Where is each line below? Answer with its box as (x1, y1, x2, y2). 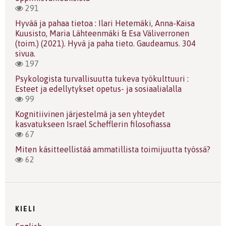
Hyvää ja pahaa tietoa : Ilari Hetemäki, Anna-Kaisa (15, 19, 195, 28)
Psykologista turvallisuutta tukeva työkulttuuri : (15, 74, 189, 83)
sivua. (15, 49, 35, 58)
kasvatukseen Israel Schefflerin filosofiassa (15, 120, 171, 129)
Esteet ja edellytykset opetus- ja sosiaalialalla (15, 84, 182, 93)
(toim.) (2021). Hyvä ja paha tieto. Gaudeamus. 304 (15, 39, 196, 48)
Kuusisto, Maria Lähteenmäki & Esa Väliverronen (15, 29, 189, 38)
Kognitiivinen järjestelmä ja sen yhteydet (15, 109, 165, 119)
